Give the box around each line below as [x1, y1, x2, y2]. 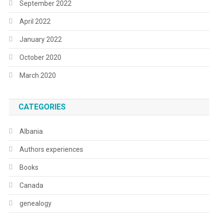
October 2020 [19, 53, 61, 61]
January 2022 [19, 35, 62, 43]
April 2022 [19, 17, 51, 25]
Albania [19, 127, 43, 135]
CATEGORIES [18, 102, 66, 111]
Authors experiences [19, 145, 83, 153]
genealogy [19, 199, 52, 207]
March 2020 [19, 71, 56, 79]
